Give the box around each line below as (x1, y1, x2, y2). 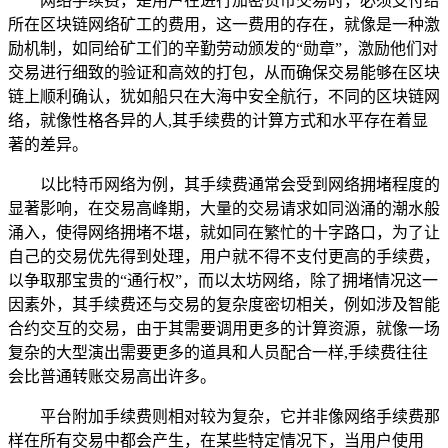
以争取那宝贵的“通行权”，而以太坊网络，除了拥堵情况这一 (8, 271, 438, 289)
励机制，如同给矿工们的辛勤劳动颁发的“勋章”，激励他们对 (8, 39, 438, 57)
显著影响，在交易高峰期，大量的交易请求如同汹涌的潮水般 (8, 199, 440, 217)
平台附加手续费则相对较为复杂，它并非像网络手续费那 (40, 407, 440, 425)
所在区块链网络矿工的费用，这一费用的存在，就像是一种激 (8, 15, 440, 33)
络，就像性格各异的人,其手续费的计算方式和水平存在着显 (8, 111, 428, 129)
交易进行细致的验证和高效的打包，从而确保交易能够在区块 (8, 63, 440, 81)
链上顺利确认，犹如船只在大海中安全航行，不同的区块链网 (8, 87, 440, 105)
